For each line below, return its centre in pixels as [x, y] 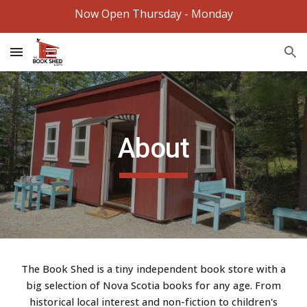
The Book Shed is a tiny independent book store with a [153, 269]
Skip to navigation [253, 25]
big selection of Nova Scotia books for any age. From [153, 285]
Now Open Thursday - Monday [153, 14]
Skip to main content [60, 25]
